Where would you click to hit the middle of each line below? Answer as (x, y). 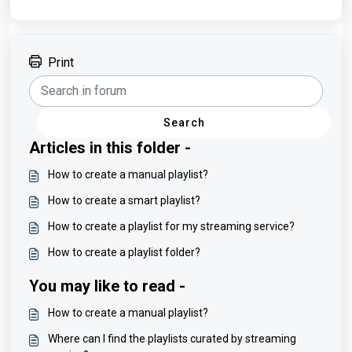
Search (184, 123)
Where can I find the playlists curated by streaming (172, 339)
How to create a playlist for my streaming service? (171, 227)
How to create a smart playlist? (124, 201)
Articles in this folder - (110, 148)
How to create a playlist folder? (124, 253)
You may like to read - (107, 286)
